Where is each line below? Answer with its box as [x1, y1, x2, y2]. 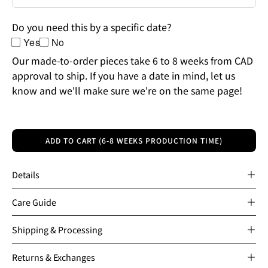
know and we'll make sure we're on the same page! [12, 83, 242, 98]
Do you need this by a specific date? [12, 20, 172, 34]
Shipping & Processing [12, 223, 102, 236]
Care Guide [12, 196, 56, 208]
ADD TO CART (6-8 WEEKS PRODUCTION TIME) [45, 135, 223, 145]
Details [12, 168, 39, 181]
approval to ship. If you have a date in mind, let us [12, 68, 235, 83]
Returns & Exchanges [12, 251, 95, 263]
